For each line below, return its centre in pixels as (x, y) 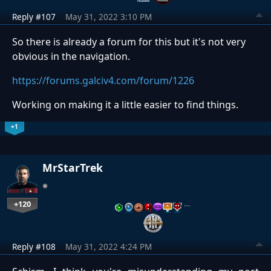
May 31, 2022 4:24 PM (109, 246)
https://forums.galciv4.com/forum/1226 (103, 81)
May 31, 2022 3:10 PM (109, 17)
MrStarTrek (73, 168)
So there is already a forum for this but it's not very (129, 42)
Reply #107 (34, 17)
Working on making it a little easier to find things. (125, 105)
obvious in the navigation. (71, 57)
